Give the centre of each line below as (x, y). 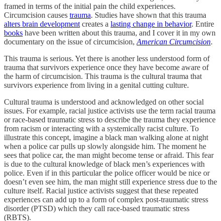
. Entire (203, 24)
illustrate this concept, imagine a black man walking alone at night (106, 137)
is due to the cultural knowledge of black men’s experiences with (104, 164)
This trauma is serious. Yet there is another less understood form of (107, 58)
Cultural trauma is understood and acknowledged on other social (104, 102)
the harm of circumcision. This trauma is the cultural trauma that (103, 76)
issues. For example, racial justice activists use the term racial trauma (110, 110)
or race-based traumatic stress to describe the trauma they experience (110, 119)
